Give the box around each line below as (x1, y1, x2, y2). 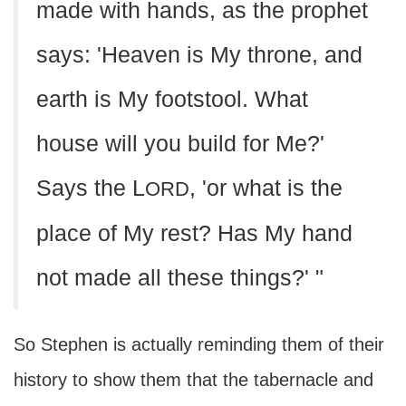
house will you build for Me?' (36, 131, 324, 156)
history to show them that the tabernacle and (14, 370, 373, 390)
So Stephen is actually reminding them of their (14, 334, 384, 354)
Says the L (36, 176, 145, 200)
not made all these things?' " (36, 266, 324, 290)
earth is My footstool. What (36, 87, 308, 111)
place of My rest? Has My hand (36, 221, 353, 246)
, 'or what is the (189, 176, 343, 200)
